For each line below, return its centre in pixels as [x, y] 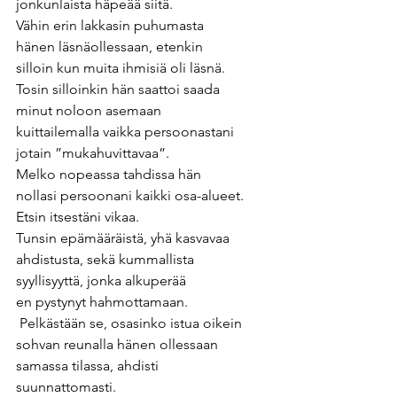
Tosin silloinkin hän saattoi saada [120, 90]
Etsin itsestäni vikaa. [81, 217]
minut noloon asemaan [90, 111]
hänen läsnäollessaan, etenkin [113, 47]
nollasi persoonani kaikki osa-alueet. [132, 196]
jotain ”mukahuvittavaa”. [94, 153]
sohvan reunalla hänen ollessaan [119, 345]
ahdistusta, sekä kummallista [107, 260]
